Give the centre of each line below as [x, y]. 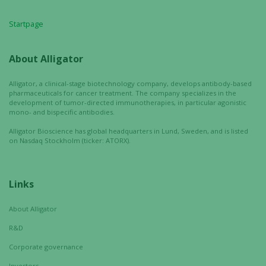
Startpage [26, 24]
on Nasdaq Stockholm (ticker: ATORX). [70, 140]
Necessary [175, 233]
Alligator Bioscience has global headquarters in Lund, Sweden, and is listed [129, 131]
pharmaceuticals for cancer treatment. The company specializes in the [123, 93]
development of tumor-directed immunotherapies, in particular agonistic [128, 102]
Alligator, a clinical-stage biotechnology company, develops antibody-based [130, 83]
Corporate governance [46, 247]
